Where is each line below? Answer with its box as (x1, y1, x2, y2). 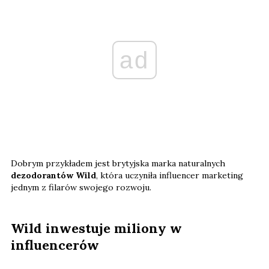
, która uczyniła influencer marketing (96, 170, 243, 181)
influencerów (11, 237, 99, 254)
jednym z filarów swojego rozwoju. (11, 182, 151, 193)
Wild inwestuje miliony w (11, 220, 182, 237)
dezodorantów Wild (11, 170, 96, 181)
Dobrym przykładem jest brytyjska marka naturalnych (11, 158, 225, 169)
